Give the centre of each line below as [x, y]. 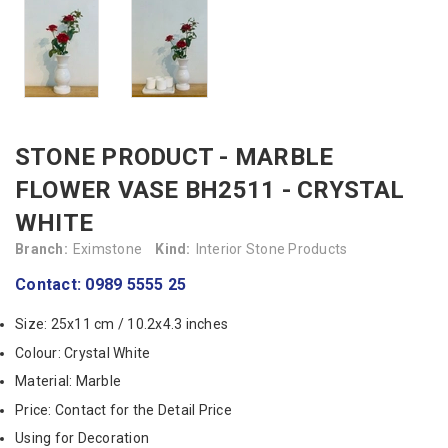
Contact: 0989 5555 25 [101, 285]
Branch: [41, 249]
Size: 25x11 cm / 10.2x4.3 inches [121, 324]
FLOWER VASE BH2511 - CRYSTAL [210, 190]
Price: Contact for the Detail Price [123, 409]
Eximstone [107, 249]
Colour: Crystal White [83, 352]
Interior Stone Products [271, 249]
